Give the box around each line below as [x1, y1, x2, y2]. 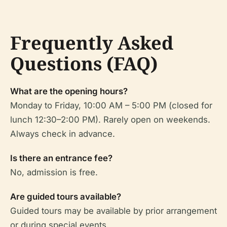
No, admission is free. [10, 167, 98, 177]
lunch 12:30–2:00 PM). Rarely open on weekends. [10, 114, 210, 125]
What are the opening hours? [10, 86, 128, 96]
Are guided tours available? [10, 191, 121, 202]
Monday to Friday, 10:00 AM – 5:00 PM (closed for [10, 100, 212, 110]
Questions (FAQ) [10, 51, 158, 76]
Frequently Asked [10, 30, 173, 55]
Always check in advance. [10, 128, 115, 139]
